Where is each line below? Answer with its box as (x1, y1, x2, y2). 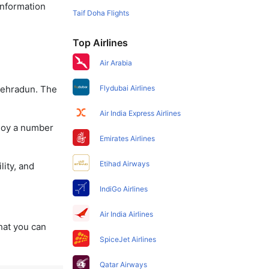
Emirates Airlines (100, 134, 156, 143)
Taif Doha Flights (73, 8, 130, 17)
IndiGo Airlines (100, 184, 148, 193)
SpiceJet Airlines (100, 235, 157, 244)
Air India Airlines (100, 210, 154, 219)
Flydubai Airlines (100, 83, 156, 92)
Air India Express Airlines (100, 109, 181, 118)
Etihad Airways (100, 159, 150, 168)
